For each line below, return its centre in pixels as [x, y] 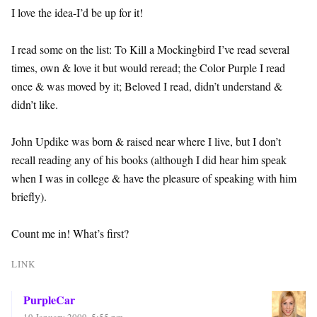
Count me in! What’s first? [70, 233]
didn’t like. [35, 104]
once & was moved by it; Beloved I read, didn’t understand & [147, 86]
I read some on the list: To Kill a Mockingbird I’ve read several [150, 49]
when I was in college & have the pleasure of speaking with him [154, 178]
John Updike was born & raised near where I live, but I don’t [146, 141]
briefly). [29, 196]
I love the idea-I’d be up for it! [77, 12]
